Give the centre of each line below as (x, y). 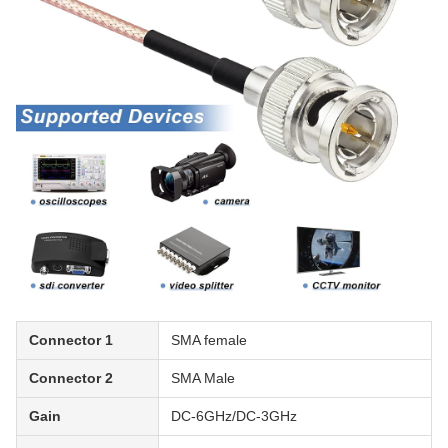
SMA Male (203, 378)
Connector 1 (71, 340)
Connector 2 (71, 378)
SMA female (209, 340)
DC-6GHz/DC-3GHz (234, 416)
